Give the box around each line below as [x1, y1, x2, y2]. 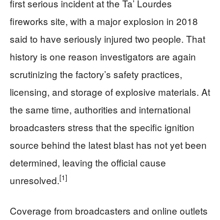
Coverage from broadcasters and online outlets [10, 203, 208, 217]
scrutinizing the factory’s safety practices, [10, 67, 182, 81]
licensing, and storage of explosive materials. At [10, 84, 210, 98]
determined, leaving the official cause [10, 155, 166, 169]
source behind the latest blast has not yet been [10, 137, 207, 151]
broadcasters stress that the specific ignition [10, 120, 194, 134]
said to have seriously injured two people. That [10, 31, 205, 45]
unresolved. [10, 173, 59, 187]
